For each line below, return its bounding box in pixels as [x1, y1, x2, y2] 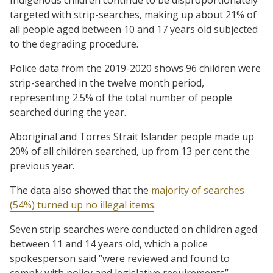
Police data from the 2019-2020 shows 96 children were [10, 61, 261, 75]
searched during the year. [10, 105, 126, 119]
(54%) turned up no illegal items [10, 197, 154, 211]
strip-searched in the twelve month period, [10, 76, 204, 90]
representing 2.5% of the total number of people [10, 90, 232, 104]
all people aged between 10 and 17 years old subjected [10, 22, 258, 36]
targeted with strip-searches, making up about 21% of [10, 7, 257, 21]
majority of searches [151, 183, 244, 197]
